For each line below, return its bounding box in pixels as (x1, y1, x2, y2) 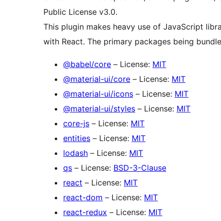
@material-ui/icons (63, 89, 133, 99)
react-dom (63, 192, 103, 203)
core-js (63, 118, 89, 129)
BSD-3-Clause (113, 163, 166, 173)
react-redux (63, 207, 107, 218)
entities (63, 133, 90, 144)
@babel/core (63, 59, 111, 70)
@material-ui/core (63, 74, 130, 84)
